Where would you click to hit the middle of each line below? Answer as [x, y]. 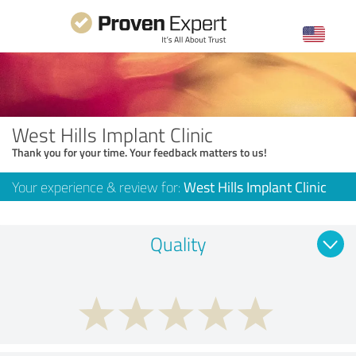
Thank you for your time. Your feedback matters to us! [139, 152]
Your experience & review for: [98, 186]
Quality [178, 243]
